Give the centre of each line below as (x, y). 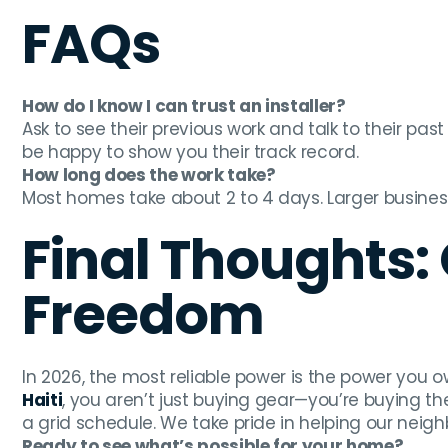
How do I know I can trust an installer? (184, 106)
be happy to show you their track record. (190, 152)
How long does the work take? (149, 175)
